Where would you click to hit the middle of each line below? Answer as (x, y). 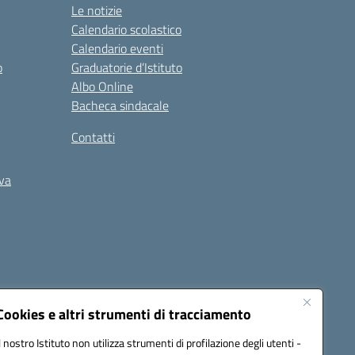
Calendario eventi (117, 48)
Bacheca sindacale (120, 105)
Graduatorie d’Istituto (127, 67)
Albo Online (102, 86)
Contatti (93, 137)
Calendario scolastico (126, 29)
